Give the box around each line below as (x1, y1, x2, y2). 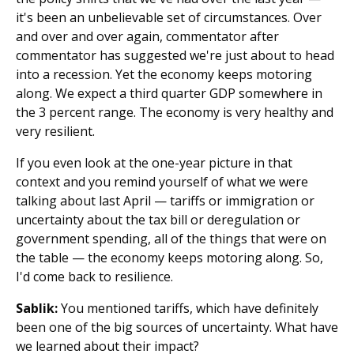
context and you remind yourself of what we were (16, 173, 308, 190)
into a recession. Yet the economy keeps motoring (16, 66, 312, 83)
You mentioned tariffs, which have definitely (58, 299, 318, 317)
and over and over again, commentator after (16, 28, 279, 45)
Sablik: (16, 299, 58, 317)
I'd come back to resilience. (16, 268, 173, 285)
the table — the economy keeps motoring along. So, (16, 249, 323, 266)
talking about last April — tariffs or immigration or (16, 192, 314, 209)
